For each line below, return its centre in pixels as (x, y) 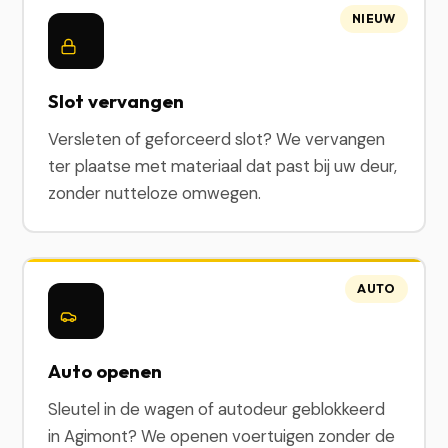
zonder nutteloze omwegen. (155, 193)
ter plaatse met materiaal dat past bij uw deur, (223, 166)
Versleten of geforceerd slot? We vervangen (217, 139)
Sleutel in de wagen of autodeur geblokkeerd (217, 409)
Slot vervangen (116, 101)
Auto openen (105, 371)
